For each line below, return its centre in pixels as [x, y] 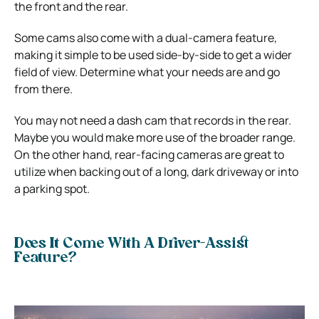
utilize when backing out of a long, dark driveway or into [156, 171]
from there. [43, 89]
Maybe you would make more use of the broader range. [156, 137]
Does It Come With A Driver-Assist [131, 244]
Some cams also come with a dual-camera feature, [146, 37]
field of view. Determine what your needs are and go [147, 72]
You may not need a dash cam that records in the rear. [153, 120]
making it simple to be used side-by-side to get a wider [153, 54]
